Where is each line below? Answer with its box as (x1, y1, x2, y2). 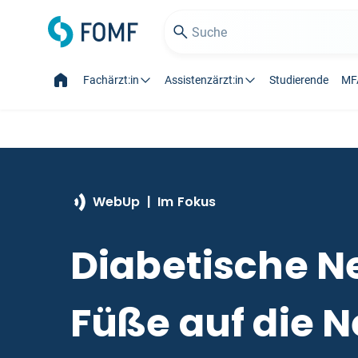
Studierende (269, 74, 328, 86)
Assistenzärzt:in (165, 74, 244, 86)
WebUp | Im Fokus (93, 193, 217, 211)
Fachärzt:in (83, 74, 139, 86)
